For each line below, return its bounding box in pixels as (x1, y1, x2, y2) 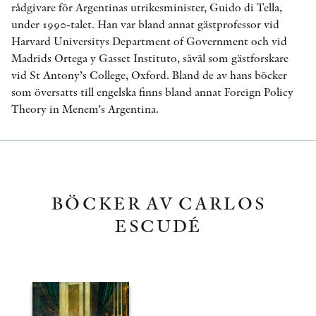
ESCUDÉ (115, 213, 201, 238)
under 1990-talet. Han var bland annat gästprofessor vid (11, 17, 279, 32)
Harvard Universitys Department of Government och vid (11, 34, 287, 49)
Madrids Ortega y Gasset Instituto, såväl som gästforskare (11, 51, 288, 66)
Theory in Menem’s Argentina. (11, 102, 159, 116)
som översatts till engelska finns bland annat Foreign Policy (11, 85, 293, 99)
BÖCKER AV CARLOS (51, 190, 265, 215)
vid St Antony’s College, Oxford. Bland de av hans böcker (11, 68, 287, 83)
